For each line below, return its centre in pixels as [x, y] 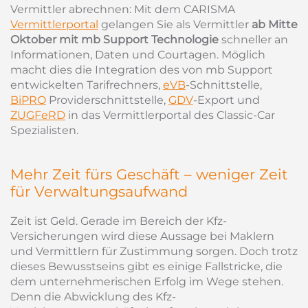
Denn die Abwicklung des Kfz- [93, 297]
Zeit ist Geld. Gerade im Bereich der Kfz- [119, 221]
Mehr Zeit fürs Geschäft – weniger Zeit [149, 174]
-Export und [227, 100]
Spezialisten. [46, 130]
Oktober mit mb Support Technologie [114, 40]
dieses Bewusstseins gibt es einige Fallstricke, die [146, 266]
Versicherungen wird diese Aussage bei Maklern [142, 236]
